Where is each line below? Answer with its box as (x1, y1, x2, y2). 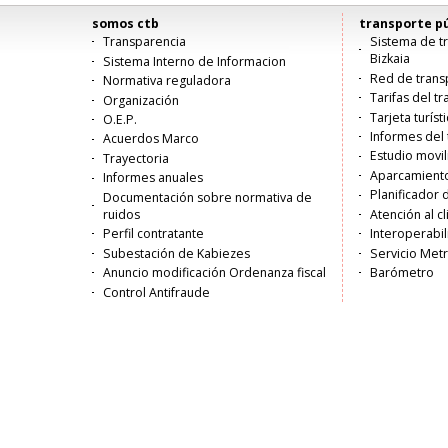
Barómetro (369, 264, 434, 282)
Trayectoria (102, 149, 169, 167)
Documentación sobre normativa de (102, 188, 312, 206)
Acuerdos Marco (102, 130, 199, 148)
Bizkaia (369, 50, 410, 68)
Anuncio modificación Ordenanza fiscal (102, 264, 326, 282)
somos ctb (91, 15, 159, 33)
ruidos (102, 205, 140, 223)
